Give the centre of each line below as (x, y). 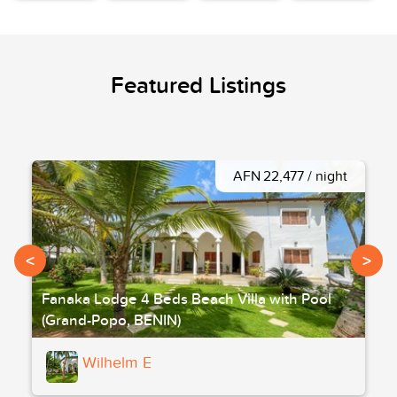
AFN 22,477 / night (290, 175)
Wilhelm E (117, 362)
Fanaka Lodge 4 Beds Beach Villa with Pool (187, 299)
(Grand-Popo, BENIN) (111, 320)
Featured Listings (198, 85)
